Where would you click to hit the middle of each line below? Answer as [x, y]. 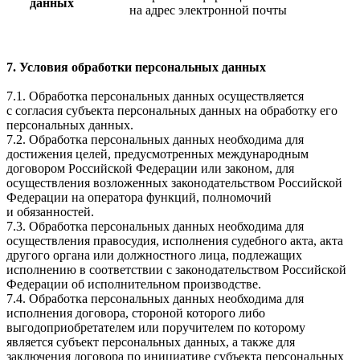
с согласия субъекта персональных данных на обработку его [172, 111]
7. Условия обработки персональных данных [136, 67]
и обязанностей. [50, 212]
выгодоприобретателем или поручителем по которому [156, 328]
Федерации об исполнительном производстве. [134, 284]
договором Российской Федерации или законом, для [150, 169]
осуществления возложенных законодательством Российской [174, 183]
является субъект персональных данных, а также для [151, 342]
